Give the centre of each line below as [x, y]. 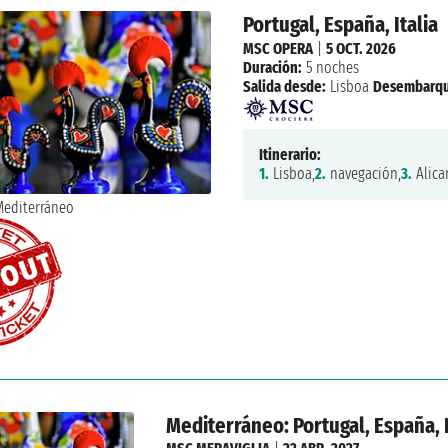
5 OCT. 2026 [360, 48]
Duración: [272, 67]
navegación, [363, 174]
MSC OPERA [277, 48]
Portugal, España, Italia [340, 25]
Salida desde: [284, 86]
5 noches [330, 67]
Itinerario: [289, 155]
